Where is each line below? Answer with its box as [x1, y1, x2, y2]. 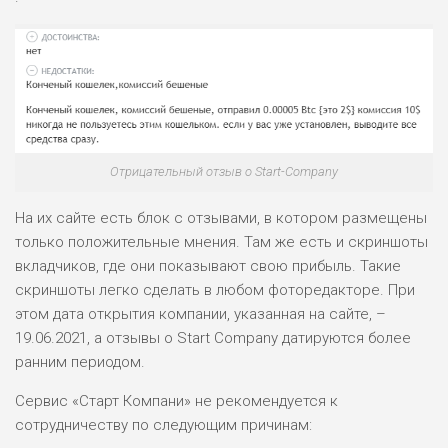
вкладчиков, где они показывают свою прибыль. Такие [15, 257, 401, 276]
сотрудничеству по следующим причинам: [15, 416, 312, 435]
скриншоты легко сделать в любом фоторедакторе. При [15, 281, 415, 300]
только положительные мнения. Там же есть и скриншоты [15, 233, 428, 252]
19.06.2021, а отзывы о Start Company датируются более [15, 329, 411, 348]
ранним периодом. [15, 353, 145, 372]
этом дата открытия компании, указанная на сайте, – [15, 305, 386, 324]
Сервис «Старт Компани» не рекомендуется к [15, 392, 338, 411]
